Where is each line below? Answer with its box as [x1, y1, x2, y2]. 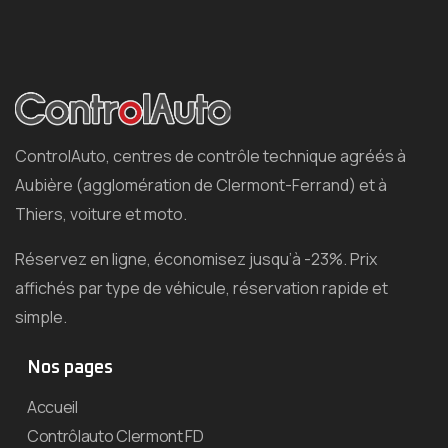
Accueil [27, 395, 78, 418]
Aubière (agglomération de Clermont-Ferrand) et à [15, 173, 387, 196]
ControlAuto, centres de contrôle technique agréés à [15, 144, 406, 167]
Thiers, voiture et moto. [15, 202, 187, 225]
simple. [15, 305, 67, 328]
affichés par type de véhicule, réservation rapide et [15, 276, 388, 299]
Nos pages [27, 358, 113, 377]
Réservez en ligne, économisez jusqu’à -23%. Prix [15, 247, 377, 270]
